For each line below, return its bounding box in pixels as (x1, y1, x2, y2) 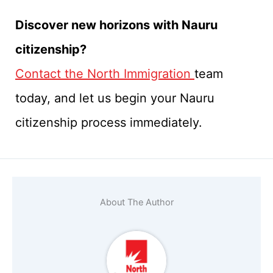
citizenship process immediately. (15, 115, 202, 130)
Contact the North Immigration (15, 66, 194, 82)
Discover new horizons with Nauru (15, 18, 218, 33)
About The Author (99, 196, 174, 208)
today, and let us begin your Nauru (15, 91, 214, 106)
